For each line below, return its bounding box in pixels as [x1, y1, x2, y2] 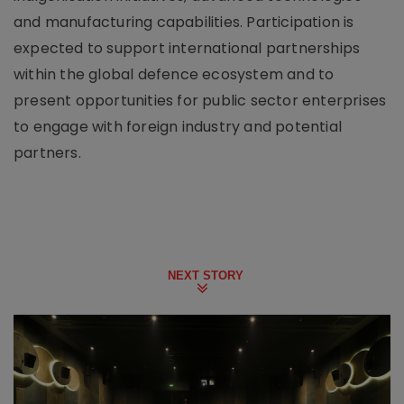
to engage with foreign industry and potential [14, 116, 343, 137]
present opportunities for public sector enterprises [14, 90, 387, 111]
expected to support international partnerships [14, 38, 361, 59]
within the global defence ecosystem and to [14, 64, 335, 85]
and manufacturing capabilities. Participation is [14, 12, 354, 32]
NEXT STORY [168, 269, 243, 282]
